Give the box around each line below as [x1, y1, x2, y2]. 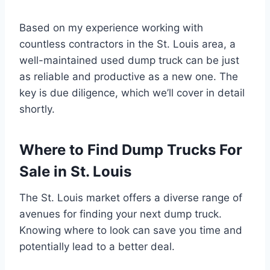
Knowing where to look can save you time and [19, 224, 242, 236]
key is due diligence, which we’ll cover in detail [19, 86, 245, 99]
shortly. [19, 102, 55, 115]
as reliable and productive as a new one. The [19, 70, 238, 83]
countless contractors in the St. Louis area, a [19, 37, 236, 50]
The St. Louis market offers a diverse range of [19, 191, 242, 204]
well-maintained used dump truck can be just [19, 54, 239, 66]
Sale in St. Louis [19, 162, 131, 180]
